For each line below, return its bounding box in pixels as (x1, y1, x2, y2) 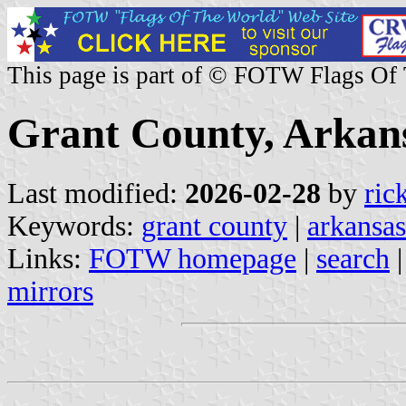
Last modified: (7, 177, 185, 209)
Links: (7, 242, 89, 275)
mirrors (7, 275, 93, 307)
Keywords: (7, 209, 141, 242)
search (316, 242, 390, 275)
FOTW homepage (89, 242, 296, 275)
